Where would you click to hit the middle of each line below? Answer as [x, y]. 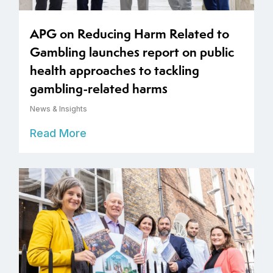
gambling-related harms [99, 88]
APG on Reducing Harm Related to [129, 34]
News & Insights [58, 108]
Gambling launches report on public [132, 52]
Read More [58, 133]
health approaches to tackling [115, 70]
